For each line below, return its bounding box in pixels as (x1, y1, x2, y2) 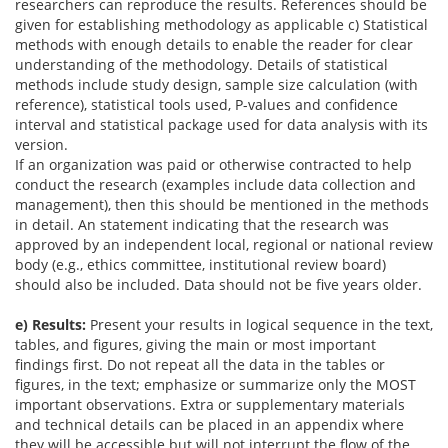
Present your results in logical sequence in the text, (86, 315, 433, 335)
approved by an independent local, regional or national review (15, 235, 433, 255)
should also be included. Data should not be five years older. (15, 275, 422, 295)
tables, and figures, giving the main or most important (15, 335, 376, 355)
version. (15, 135, 68, 155)
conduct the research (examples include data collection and (15, 175, 416, 195)
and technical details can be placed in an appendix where (15, 415, 404, 435)
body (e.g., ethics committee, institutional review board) (15, 255, 386, 275)
